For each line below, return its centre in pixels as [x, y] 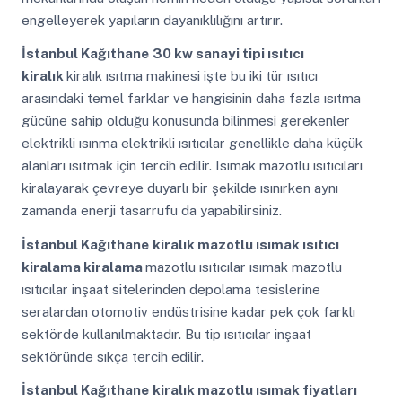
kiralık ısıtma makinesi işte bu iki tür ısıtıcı [192, 76]
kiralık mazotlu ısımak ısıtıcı [245, 244]
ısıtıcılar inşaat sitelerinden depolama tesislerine [170, 289]
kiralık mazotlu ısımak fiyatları [254, 390]
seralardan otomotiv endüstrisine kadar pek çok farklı [188, 311]
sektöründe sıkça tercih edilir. [112, 356]
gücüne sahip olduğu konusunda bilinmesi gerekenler [185, 121]
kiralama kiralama [83, 267]
